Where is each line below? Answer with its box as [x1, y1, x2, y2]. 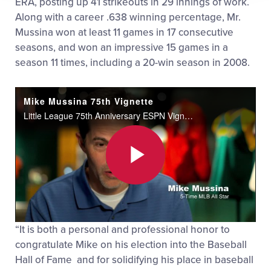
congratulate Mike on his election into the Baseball [15, 238, 247, 252]
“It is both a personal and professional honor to [15, 223, 230, 237]
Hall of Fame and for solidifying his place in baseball [15, 253, 253, 267]
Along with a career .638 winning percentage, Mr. [15, 11, 241, 24]
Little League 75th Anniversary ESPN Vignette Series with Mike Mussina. [184, 109, 193, 122]
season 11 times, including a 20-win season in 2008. [15, 56, 250, 70]
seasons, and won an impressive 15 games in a [15, 41, 228, 54]
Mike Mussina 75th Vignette [24, 95, 154, 108]
